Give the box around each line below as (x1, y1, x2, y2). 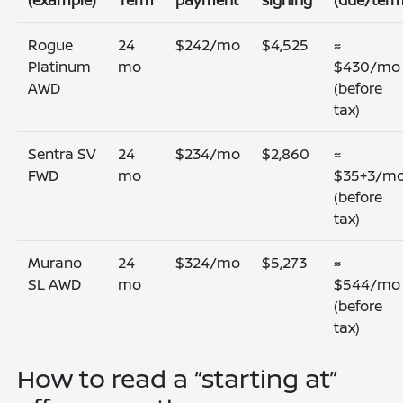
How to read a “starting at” (17, 361, 338, 395)
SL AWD (28, 274, 82, 294)
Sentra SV (28, 144, 97, 164)
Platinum (28, 57, 92, 76)
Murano (28, 253, 83, 273)
